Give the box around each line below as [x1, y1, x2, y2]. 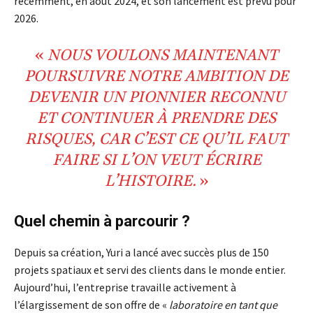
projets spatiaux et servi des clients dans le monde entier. [14, 263, 286, 277]
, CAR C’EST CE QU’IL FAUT [92, 130, 288, 150]
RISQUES [25, 130, 92, 150]
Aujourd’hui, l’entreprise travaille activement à [14, 280, 236, 295]
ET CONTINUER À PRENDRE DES [37, 109, 276, 129]
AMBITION [184, 67, 268, 87]
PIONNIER [128, 88, 209, 108]
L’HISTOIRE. [104, 172, 200, 192]
